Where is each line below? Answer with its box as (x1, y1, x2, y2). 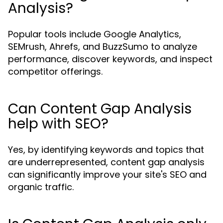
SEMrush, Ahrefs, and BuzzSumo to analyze (8, 40, 197, 53)
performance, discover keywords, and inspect (8, 53, 213, 65)
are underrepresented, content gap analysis (8, 156, 205, 168)
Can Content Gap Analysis (8, 99, 192, 118)
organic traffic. (8, 181, 74, 193)
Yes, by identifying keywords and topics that (8, 143, 204, 156)
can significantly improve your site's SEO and (8, 168, 207, 181)
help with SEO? (8, 114, 109, 133)
